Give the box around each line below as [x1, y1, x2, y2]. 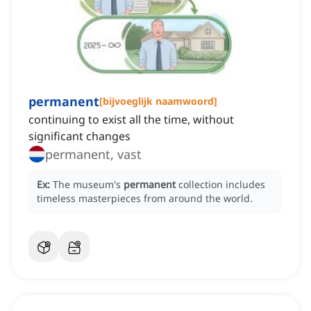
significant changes [28, 128, 131, 144]
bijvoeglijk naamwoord [103, 94, 214, 108]
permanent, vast [45, 146, 142, 163]
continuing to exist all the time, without [28, 112, 234, 128]
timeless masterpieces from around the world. [37, 192, 253, 205]
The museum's [53, 178, 124, 192]
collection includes [178, 178, 265, 192]
